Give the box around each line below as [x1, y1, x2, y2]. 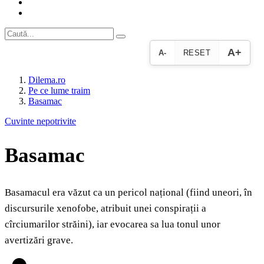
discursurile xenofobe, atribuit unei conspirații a [5, 203, 206, 214]
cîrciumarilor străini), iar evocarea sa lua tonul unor [5, 219, 220, 230]
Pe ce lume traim [28, 85, 90, 95]
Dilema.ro [28, 75, 65, 85]
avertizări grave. [5, 235, 73, 246]
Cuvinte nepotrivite [5, 116, 76, 126]
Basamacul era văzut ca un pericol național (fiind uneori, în [5, 187, 252, 199]
